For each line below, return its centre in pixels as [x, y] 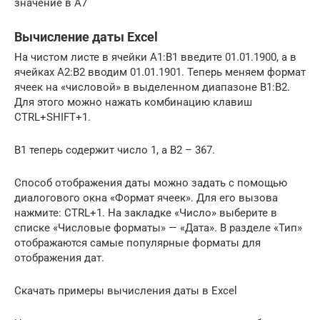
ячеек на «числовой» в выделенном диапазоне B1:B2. [152, 87]
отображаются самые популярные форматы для [137, 242]
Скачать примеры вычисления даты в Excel [126, 290]
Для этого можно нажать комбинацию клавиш [133, 102]
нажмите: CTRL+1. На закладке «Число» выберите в [146, 212]
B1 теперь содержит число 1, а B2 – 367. [115, 150]
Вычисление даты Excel [86, 36]
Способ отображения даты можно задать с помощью [151, 182]
